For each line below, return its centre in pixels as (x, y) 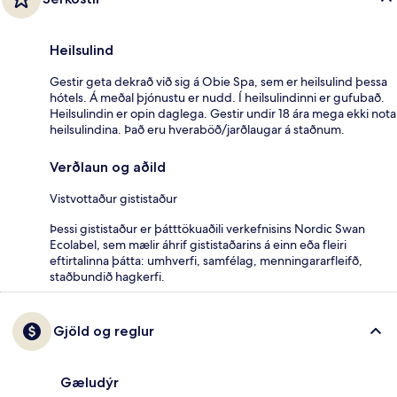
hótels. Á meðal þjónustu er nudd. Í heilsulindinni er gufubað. (217, 97)
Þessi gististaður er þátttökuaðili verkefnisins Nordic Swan (207, 228)
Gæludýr (90, 382)
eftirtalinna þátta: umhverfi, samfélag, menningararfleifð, (206, 260)
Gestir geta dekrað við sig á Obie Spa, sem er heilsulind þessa (218, 81)
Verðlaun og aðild (108, 167)
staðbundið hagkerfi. (107, 276)
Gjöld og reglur (104, 331)
